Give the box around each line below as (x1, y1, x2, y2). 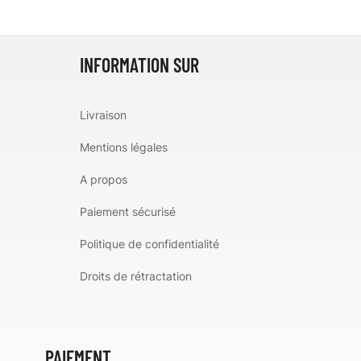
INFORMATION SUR (80, 53, 200, 77)
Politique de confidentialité (80, 237, 220, 251)
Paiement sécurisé (80, 205, 176, 219)
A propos (80, 172, 128, 187)
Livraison (80, 108, 127, 122)
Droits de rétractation (80, 269, 193, 284)
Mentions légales (80, 140, 168, 155)
